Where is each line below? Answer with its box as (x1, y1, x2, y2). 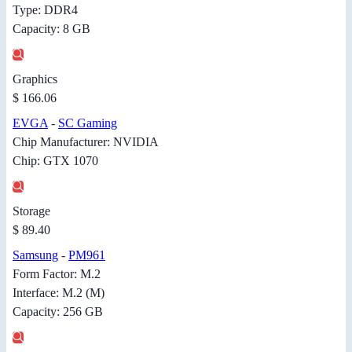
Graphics (13, 72, 57, 86)
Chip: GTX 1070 (13, 154, 98, 168)
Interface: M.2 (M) (13, 286, 104, 300)
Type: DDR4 (13, 3, 78, 17)
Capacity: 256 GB (13, 305, 103, 319)
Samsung (13, 248, 58, 262)
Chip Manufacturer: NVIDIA (13, 135, 159, 149)
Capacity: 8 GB (13, 22, 90, 36)
